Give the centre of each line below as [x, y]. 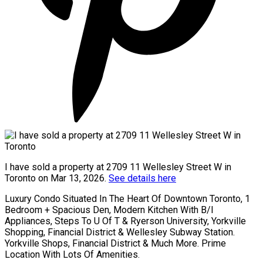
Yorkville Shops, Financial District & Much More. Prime [115, 243]
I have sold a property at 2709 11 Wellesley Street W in [118, 167]
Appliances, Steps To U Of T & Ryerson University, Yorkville [125, 221]
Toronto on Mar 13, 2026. [57, 178]
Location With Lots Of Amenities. [72, 254]
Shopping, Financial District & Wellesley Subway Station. [120, 232]
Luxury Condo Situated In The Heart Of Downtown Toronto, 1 [127, 198]
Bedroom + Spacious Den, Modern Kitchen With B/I [109, 210]
